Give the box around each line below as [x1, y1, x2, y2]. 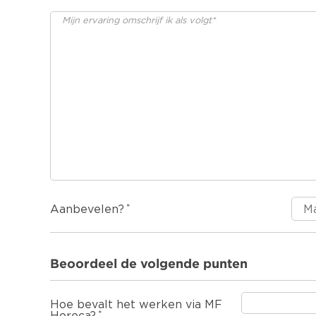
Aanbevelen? [50, 204, 124, 215]
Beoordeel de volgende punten [50, 256, 248, 271]
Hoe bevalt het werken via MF [50, 299, 222, 311]
